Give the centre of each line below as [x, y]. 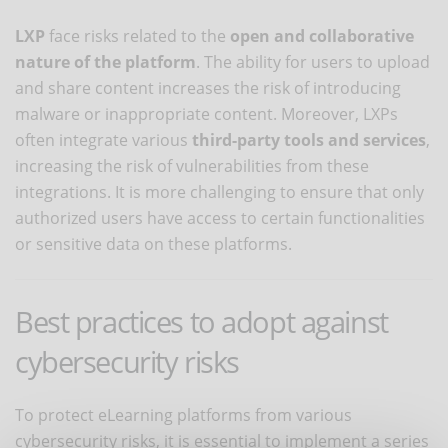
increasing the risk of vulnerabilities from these [192, 165]
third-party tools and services [309, 139]
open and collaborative [322, 35]
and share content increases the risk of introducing [208, 87]
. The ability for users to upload [313, 61]
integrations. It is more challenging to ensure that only [219, 191]
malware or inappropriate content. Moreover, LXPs [206, 113]
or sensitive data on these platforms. [153, 243]
